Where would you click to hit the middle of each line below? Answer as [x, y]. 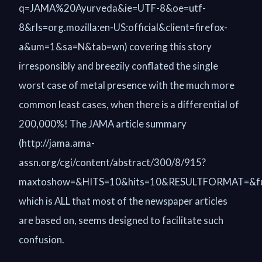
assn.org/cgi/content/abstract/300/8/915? [112, 162]
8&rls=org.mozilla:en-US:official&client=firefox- [123, 27]
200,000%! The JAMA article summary [103, 124]
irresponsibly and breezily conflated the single [118, 66]
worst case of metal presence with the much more [127, 85]
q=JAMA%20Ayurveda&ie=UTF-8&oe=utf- [112, 8]
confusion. [42, 239]
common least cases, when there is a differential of [129, 104]
